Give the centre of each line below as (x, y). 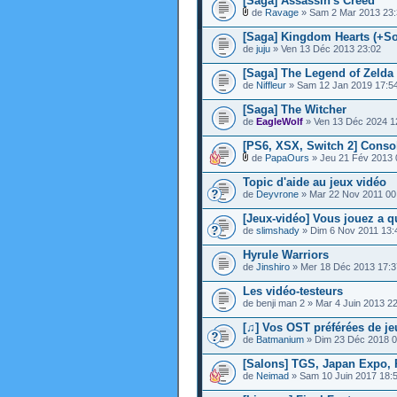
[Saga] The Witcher (295, 109)
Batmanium (280, 339)
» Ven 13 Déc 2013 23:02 (326, 49)
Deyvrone (277, 194)
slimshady (278, 230)
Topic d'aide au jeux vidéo (315, 182)
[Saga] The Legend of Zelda (318, 73)
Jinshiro (273, 267)
